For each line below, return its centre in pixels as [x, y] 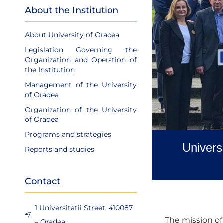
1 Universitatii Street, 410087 [84, 208]
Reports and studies [59, 149]
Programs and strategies [68, 134]
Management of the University [81, 85]
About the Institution [72, 10]
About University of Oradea [72, 35]
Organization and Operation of [81, 60]
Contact [43, 181]
